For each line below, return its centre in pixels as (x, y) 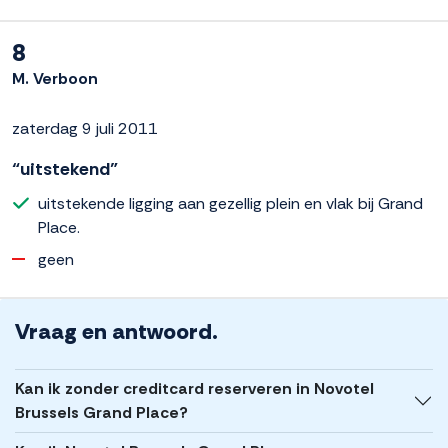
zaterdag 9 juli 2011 (85, 129)
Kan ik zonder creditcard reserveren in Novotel (194, 389)
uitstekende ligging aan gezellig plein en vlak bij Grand (230, 204)
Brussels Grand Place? (101, 413)
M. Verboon (55, 79)
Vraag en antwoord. (116, 332)
